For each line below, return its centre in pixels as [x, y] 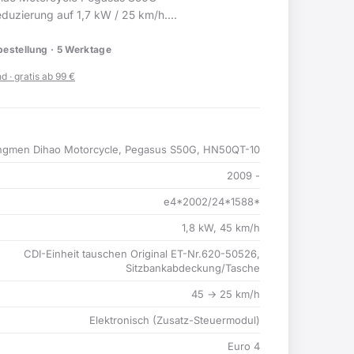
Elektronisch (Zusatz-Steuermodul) [175, 320]
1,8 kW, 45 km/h [221, 228]
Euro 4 [244, 346]
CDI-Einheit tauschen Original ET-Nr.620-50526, [142, 254]
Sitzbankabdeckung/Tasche [193, 268]
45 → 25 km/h [226, 294]
